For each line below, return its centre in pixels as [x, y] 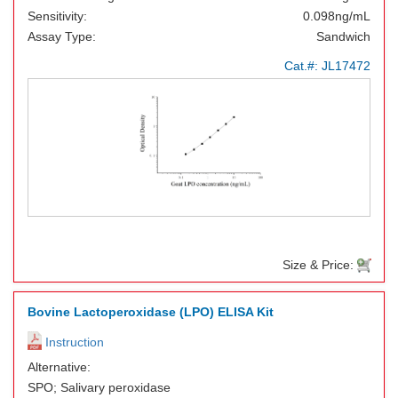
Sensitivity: [57, 16]
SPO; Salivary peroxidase [99, 387]
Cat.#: [303, 66]
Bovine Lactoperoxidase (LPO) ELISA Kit [151, 312]
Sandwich [343, 36]
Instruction [73, 342]
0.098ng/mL [337, 16]
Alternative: [59, 367]
